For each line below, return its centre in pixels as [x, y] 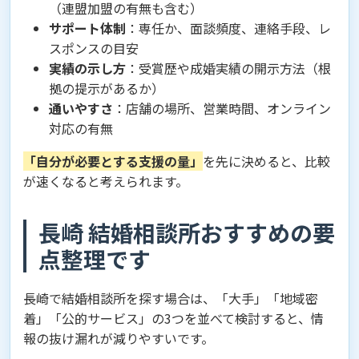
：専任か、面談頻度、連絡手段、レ [228, 28]
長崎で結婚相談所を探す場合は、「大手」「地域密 [171, 298]
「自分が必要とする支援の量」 [113, 161]
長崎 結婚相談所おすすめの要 [187, 232]
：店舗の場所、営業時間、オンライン [222, 108]
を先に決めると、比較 [266, 161]
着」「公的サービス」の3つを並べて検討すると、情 [173, 318]
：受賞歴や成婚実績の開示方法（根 [228, 68]
